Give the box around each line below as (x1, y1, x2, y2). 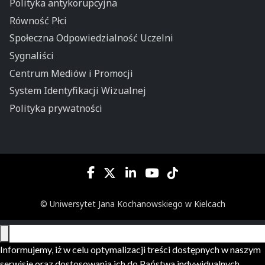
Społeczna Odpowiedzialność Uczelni (9, 31, 173, 45)
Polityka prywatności (9, 101, 102, 115)
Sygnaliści (9, 49, 54, 62)
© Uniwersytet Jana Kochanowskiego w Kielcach (40, 198, 225, 209)
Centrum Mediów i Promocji (9, 66, 133, 80)
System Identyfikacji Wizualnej (9, 84, 146, 98)
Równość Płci (9, 14, 67, 27)
